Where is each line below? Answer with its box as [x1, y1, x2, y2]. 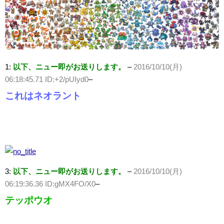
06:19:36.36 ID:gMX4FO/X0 [5, 179, 95, 188]
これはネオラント [5, 90, 81, 101]
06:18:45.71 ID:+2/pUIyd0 [5, 75, 88, 84]
